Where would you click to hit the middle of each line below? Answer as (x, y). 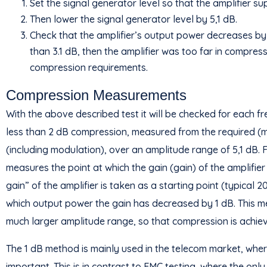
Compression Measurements (96, 95)
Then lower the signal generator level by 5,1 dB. (133, 19)
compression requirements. (89, 67)
